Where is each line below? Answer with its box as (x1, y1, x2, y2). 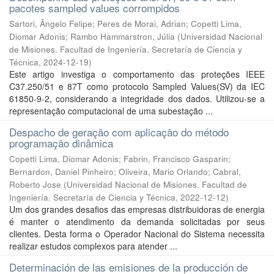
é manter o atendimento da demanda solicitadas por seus (9, 215, 265, 228)
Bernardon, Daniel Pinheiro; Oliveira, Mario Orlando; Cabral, (9, 166, 241, 177)
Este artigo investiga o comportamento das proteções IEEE (9, 68, 265, 80)
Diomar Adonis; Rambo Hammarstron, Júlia (9, 31, 175, 42)
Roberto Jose (9, 179, 61, 190)
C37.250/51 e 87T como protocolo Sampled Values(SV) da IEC (9, 80, 265, 92)
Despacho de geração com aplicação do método (9, 124, 229, 139)
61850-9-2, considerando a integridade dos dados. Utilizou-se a (9, 92, 265, 105)
